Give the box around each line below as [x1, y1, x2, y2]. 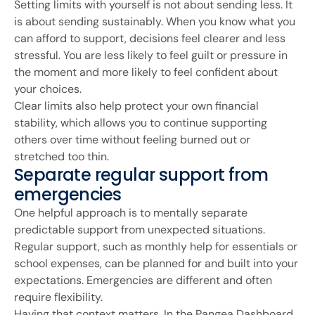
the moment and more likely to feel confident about [14, 64, 278, 79]
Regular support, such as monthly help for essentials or [14, 238, 297, 254]
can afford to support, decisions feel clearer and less [14, 30, 285, 46]
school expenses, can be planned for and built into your [14, 255, 298, 271]
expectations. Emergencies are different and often [14, 272, 272, 288]
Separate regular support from [14, 162, 269, 186]
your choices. [14, 81, 82, 96]
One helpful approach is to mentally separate [14, 205, 247, 220]
